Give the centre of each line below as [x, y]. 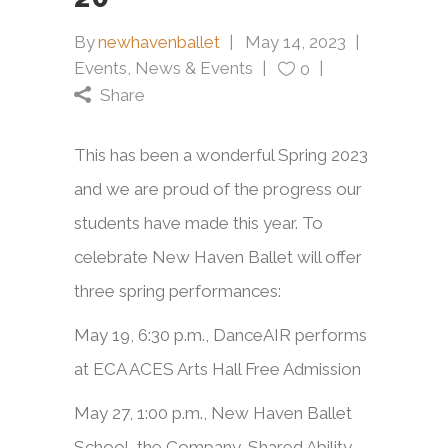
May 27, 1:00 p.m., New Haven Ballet [213, 412]
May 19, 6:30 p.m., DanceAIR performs [220, 334]
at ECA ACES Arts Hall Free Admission [217, 368]
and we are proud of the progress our [218, 188]
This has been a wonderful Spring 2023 [221, 154]
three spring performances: [177, 290]
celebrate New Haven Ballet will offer [218, 256]
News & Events [194, 67]
